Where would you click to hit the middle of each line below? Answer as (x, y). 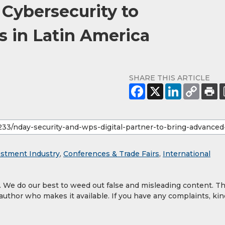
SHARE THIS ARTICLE (170, 78)
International (187, 154)
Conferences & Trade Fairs (111, 154)
